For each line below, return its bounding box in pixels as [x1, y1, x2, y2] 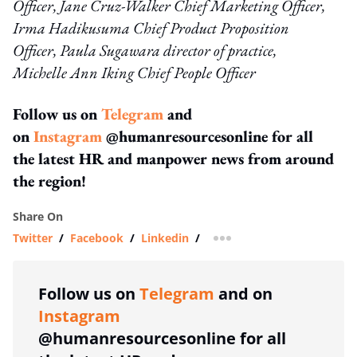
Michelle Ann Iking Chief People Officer [13, 61, 256, 83]
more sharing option [221, 235, 335, 251]
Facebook [70, 229, 124, 245]
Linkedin [141, 229, 189, 245]
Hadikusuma [49, 17, 133, 38]
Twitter [13, 229, 53, 245]
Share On [13, 208, 63, 224]
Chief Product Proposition [133, 17, 289, 38]
